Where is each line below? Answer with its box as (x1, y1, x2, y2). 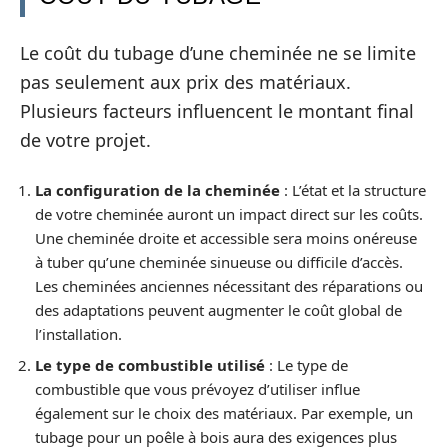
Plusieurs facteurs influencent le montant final (20, 99, 414, 124)
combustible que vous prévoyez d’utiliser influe (35, 379, 360, 400)
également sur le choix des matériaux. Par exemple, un (35, 403, 413, 424)
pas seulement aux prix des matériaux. (20, 70, 351, 95)
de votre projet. (20, 128, 151, 153)
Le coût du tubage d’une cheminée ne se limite (20, 41, 416, 66)
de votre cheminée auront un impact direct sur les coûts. (35, 203, 423, 224)
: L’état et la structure (280, 179, 426, 200)
